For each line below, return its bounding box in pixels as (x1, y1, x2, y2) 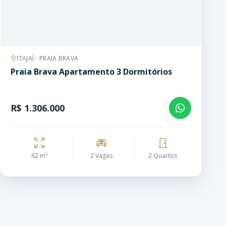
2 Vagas (90, 151, 112, 160)
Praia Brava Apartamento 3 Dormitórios (11, 66, 172, 77)
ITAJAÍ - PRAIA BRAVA (17, 54, 79, 63)
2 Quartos (148, 151, 177, 160)
